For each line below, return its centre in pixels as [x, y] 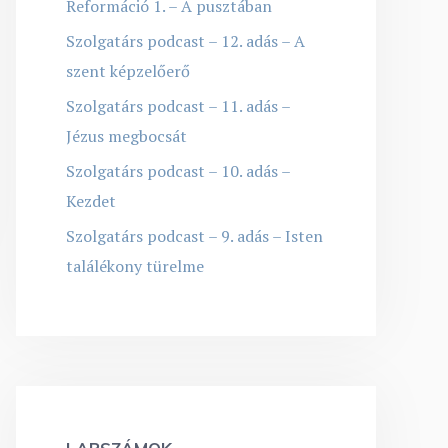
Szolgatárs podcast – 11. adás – [178, 105]
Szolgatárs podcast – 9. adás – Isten [194, 235]
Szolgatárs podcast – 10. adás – [178, 170]
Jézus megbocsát [126, 135]
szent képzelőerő [128, 70]
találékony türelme [135, 265]
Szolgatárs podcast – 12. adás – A [185, 40]
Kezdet [91, 200]
